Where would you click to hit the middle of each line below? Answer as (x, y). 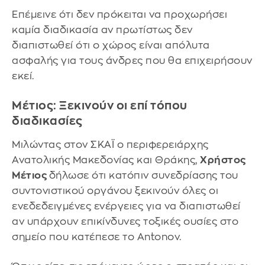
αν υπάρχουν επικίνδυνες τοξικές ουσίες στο (125, 222)
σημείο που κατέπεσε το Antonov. (97, 237)
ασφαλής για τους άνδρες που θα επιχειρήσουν (132, 61)
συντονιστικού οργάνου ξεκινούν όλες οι (115, 191)
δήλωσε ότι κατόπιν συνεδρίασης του (143, 176)
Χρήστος (223, 160)
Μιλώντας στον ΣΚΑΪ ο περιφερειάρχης (110, 145)
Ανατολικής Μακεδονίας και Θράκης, (106, 160)
